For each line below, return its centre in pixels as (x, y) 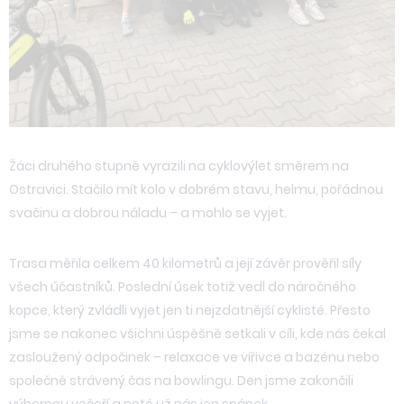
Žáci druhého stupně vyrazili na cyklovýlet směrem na (179, 165)
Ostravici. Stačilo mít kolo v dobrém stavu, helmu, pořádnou (196, 189)
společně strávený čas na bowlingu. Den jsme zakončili (181, 380)
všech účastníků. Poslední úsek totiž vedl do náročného (183, 286)
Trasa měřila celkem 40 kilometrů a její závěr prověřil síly (185, 263)
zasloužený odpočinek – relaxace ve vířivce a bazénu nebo (194, 357)
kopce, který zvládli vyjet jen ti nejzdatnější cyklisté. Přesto (190, 310)
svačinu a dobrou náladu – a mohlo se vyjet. (148, 212)
